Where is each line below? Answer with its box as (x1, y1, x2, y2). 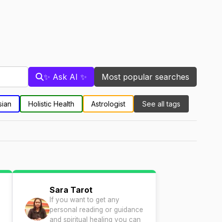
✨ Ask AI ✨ (44, 72, 87, 82)
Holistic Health (28, 100, 74, 108)
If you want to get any (50, 196, 119, 204)
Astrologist (91, 100, 125, 108)
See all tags (142, 100, 180, 108)
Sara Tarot (50, 185, 93, 195)
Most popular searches (102, 72, 189, 82)
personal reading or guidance (50, 206, 143, 214)
